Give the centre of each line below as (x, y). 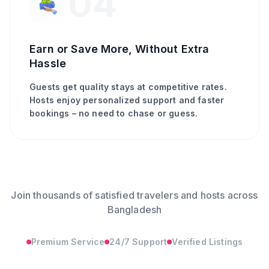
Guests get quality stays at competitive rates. (128, 87)
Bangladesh (134, 210)
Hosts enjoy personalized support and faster (127, 100)
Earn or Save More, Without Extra (119, 49)
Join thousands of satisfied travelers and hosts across (134, 195)
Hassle (48, 63)
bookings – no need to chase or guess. (114, 113)
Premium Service (68, 242)
